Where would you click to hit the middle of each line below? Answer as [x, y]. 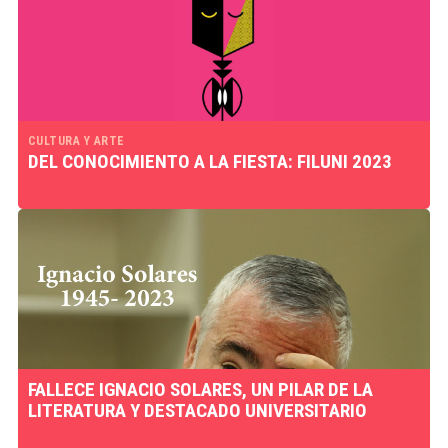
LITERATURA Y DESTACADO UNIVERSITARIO [197, 410]
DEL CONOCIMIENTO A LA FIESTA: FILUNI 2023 [209, 161]
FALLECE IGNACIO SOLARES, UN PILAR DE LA [200, 389]
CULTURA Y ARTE [76, 141]
